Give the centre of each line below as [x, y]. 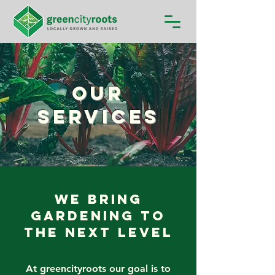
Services [98, 117]
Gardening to [98, 216]
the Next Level [98, 232]
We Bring [98, 199]
